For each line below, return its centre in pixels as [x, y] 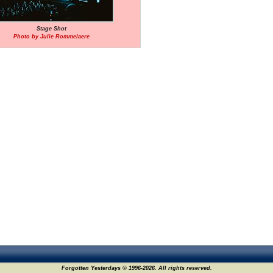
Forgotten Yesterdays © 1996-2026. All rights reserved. [136, 268]
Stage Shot [51, 29]
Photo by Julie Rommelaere [51, 37]
